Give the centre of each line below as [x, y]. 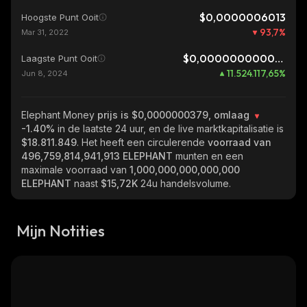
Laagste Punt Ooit [59, 58]
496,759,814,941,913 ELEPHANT [98, 156]
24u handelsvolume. [186, 183]
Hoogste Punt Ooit [60, 17]
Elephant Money [59, 115]
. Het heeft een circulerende [142, 142]
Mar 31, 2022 [45, 32]
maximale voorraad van [75, 170]
